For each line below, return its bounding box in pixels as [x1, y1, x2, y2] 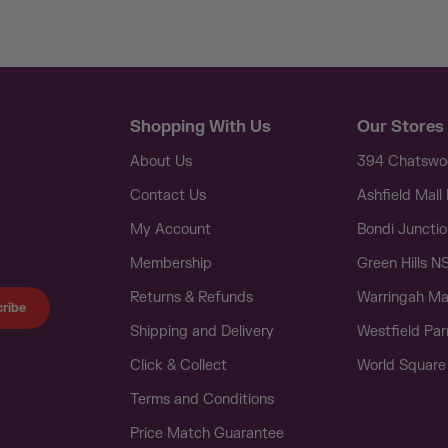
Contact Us [130, 187, 206, 204]
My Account [130, 221, 211, 238]
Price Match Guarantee [130, 425, 284, 442]
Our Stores [357, 117, 444, 137]
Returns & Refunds [130, 289, 253, 306]
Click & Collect [130, 357, 227, 374]
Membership [130, 255, 212, 272]
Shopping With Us [130, 117, 271, 137]
